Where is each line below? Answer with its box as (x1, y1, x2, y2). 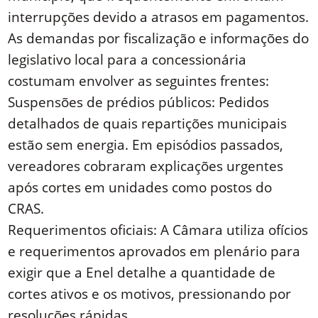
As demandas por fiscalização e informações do (8, 28, 309, 48)
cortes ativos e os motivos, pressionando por (8, 284, 292, 304)
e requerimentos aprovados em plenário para (8, 241, 301, 261)
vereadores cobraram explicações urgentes (8, 156, 284, 176)
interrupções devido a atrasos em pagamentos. (8, 7, 309, 27)
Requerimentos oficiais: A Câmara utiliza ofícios (8, 220, 309, 240)
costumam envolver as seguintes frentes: (8, 71, 270, 91)
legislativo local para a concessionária (8, 50, 247, 70)
